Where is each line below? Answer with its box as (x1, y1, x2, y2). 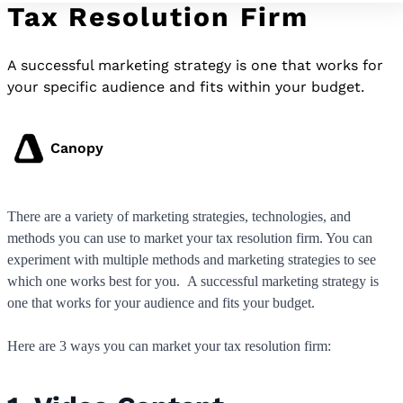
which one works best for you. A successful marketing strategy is (7, 273, 379, 290)
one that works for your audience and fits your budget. (7, 295, 315, 311)
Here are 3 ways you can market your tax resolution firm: (7, 338, 331, 354)
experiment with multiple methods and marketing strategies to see (7, 252, 376, 268)
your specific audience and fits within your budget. (7, 78, 364, 96)
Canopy (50, 139, 103, 157)
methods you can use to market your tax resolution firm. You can (7, 230, 372, 246)
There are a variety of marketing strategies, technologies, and (7, 209, 351, 225)
